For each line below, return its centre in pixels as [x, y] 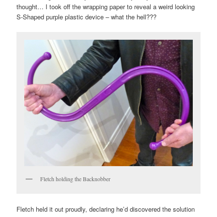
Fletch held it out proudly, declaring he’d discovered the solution [106, 209]
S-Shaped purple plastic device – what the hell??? [87, 16]
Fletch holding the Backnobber [76, 178]
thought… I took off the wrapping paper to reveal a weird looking [106, 6]
